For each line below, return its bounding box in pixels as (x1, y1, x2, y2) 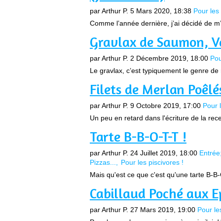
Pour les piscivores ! (121, 158, 184, 166)
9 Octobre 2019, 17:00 (130, 102, 201, 110)
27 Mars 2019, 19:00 (130, 206, 195, 214)
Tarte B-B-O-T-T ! (90, 128, 186, 145)
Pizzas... (90, 158, 116, 166)
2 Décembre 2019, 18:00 (130, 54, 208, 62)
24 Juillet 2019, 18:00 (130, 149, 197, 157)
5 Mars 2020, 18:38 (130, 7, 191, 15)
